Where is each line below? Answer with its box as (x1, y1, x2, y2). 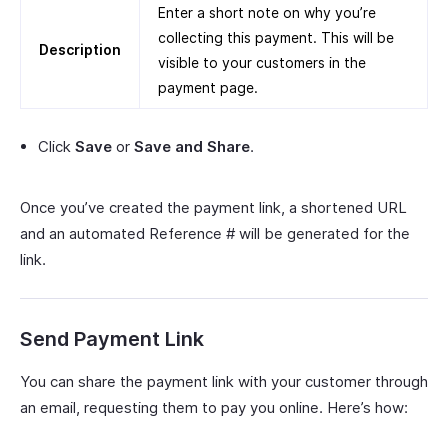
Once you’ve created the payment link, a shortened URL (20, 198, 407, 217)
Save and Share (134, 137, 250, 156)
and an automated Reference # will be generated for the (20, 224, 410, 243)
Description (39, 41, 121, 58)
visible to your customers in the (158, 54, 366, 71)
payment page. (158, 79, 258, 96)
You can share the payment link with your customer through (20, 372, 428, 391)
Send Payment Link (20, 327, 204, 351)
